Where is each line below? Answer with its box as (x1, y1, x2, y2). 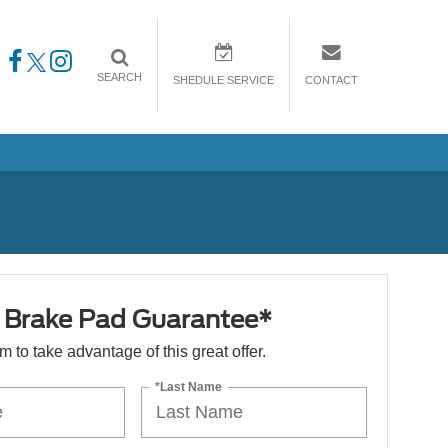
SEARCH (97, 71, 142, 84)
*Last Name (155, 379, 223, 394)
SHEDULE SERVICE (173, 74, 274, 87)
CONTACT (305, 74, 358, 87)
